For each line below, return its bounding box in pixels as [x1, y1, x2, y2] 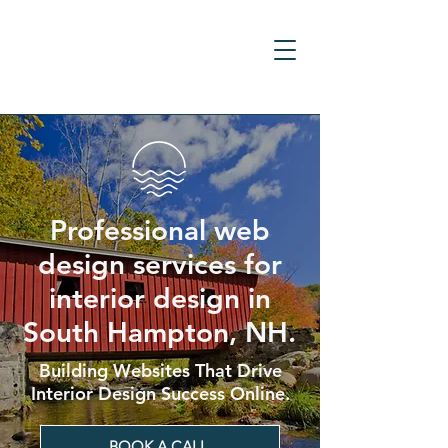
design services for [37, 247, 282, 281]
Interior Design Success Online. [30, 382, 290, 405]
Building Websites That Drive [38, 359, 282, 382]
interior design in [48, 281, 271, 315]
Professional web [49, 213, 270, 247]
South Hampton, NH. [23, 315, 296, 349]
